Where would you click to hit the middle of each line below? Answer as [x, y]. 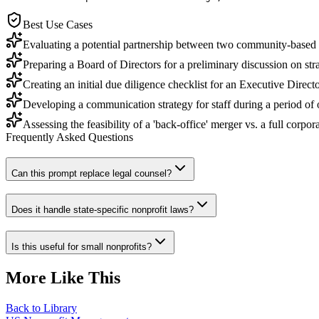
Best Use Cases [58, 24]
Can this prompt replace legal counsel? [91, 173]
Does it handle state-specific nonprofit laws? [103, 210]
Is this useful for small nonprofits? [82, 247]
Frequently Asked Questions [69, 137]
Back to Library [41, 308]
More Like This [63, 277]
